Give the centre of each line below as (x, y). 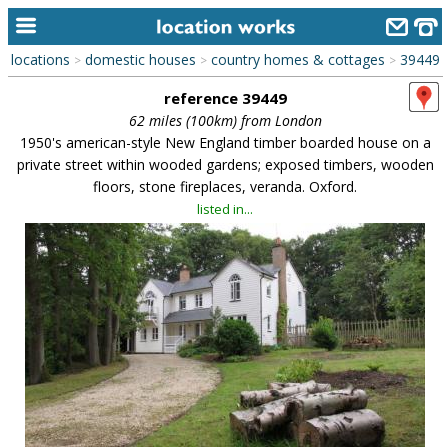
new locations (83, 271)
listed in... (225, 209)
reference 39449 (225, 98)
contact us (70, 309)
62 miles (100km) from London (225, 120)
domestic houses (140, 59)
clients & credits (90, 385)
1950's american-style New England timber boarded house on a (225, 142)
